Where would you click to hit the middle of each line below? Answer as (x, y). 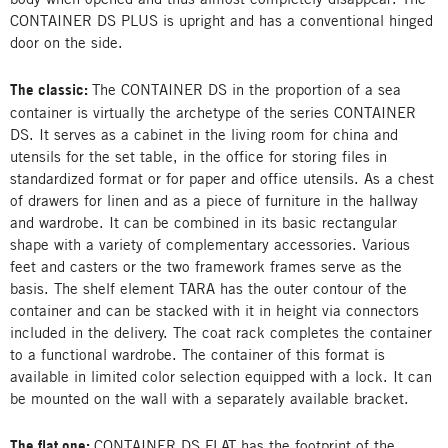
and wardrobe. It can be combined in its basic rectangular (203, 222)
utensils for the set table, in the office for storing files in (198, 156)
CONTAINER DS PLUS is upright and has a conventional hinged (221, 20)
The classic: (51, 89)
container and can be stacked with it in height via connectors (214, 310)
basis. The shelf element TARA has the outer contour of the (208, 288)
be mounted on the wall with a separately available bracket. (209, 398)
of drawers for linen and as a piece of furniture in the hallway (214, 200)
